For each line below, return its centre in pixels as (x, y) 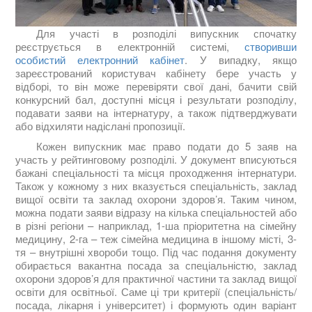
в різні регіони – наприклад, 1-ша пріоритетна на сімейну (156, 225)
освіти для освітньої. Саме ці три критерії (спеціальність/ (156, 291)
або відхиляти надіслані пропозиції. (101, 125)
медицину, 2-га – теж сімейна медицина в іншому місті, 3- (156, 238)
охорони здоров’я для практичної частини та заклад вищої (156, 278)
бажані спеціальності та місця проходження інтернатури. (156, 172)
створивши (270, 46)
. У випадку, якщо (241, 59)
